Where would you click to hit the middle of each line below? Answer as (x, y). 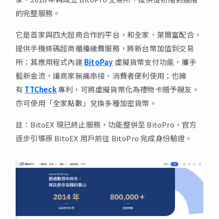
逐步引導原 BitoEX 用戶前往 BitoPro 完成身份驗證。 (104, 138)
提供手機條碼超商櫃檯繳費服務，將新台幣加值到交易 (105, 48)
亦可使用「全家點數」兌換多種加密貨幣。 (86, 103)
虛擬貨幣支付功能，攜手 (155, 62)
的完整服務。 (38, 13)
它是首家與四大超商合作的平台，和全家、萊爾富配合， (109, 34)
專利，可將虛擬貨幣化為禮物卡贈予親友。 (128, 89)
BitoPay (99, 62)
